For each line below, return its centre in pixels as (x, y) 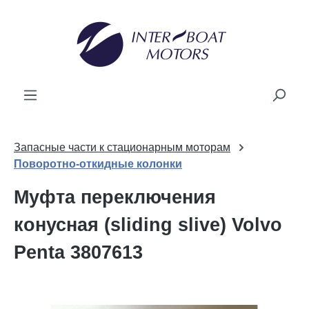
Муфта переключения (115, 197)
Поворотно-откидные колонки (98, 164)
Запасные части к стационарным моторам (122, 147)
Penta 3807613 (78, 252)
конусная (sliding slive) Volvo (148, 225)
